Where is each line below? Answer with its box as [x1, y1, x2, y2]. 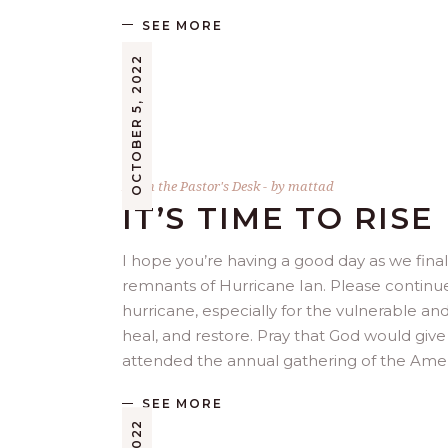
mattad [288, 176, 334, 195]
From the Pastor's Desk [122, 176, 260, 195]
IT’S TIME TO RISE [122, 199, 434, 237]
